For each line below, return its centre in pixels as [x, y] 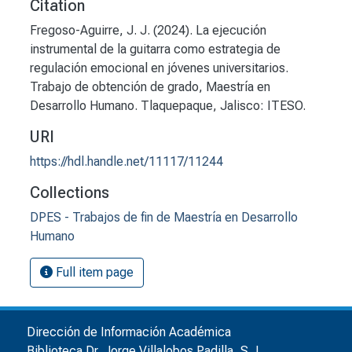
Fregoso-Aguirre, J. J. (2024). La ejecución [148, 31]
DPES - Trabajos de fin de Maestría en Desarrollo [164, 218]
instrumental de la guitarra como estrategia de [155, 49]
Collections [70, 193]
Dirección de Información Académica [129, 332]
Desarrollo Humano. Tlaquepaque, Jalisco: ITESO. [168, 106]
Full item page [93, 273]
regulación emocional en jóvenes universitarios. [159, 68]
